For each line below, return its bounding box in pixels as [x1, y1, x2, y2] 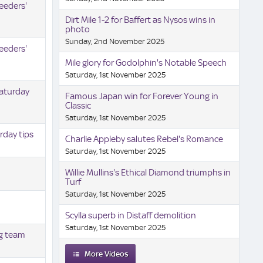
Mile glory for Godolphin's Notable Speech [65, 58, 227, 68]
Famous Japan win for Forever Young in [65, 91, 218, 102]
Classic [65, 100, 91, 111]
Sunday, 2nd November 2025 [65, 37, 164, 46]
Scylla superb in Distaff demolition [65, 210, 196, 221]
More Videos [84, 249, 129, 258]
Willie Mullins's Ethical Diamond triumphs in [65, 167, 231, 178]
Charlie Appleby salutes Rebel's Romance [65, 134, 223, 144]
